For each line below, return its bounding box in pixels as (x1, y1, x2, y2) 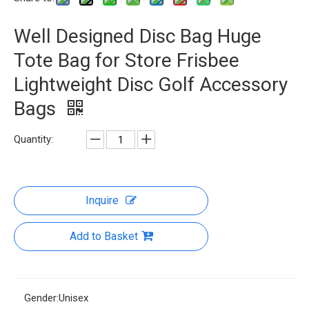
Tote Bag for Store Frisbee (14, 49, 239, 72)
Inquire (86, 194, 119, 207)
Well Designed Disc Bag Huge (14, 25, 261, 48)
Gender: (24, 292, 59, 304)
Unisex (59, 292, 88, 304)
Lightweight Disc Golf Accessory (14, 73, 288, 96)
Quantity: (14, 133, 53, 146)
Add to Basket (69, 230, 138, 243)
